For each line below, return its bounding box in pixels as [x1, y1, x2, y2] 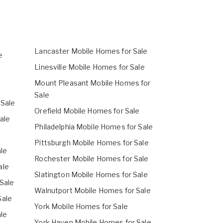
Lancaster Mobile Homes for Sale [34, 47, 148, 56]
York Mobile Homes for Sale [34, 202, 128, 211]
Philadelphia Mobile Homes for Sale [34, 122, 153, 131]
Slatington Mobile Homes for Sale [34, 170, 148, 179]
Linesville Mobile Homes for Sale [34, 63, 145, 72]
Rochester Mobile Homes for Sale [34, 154, 149, 163]
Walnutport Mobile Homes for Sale [34, 186, 151, 195]
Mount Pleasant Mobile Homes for [34, 79, 151, 88]
